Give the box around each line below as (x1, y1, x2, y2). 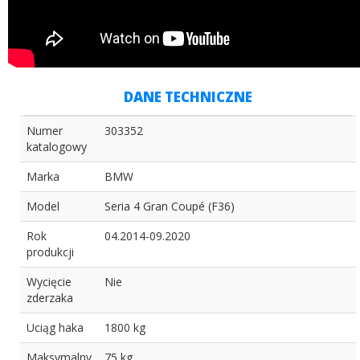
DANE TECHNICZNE (124, 88, 252, 107)
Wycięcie (27, 274, 72, 290)
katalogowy (27, 139, 87, 155)
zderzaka (27, 290, 73, 306)
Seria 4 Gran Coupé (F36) (104, 198, 235, 215)
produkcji (27, 244, 74, 260)
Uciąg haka (27, 320, 84, 336)
